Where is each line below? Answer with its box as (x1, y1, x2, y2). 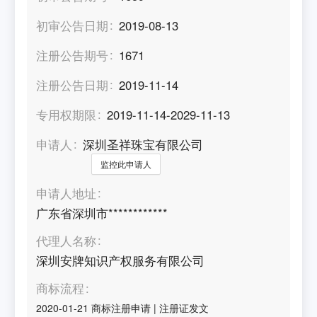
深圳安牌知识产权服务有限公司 (36, 252, 205, 270)
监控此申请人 (100, 157, 152, 170)
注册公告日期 (36, 76, 109, 93)
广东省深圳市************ (36, 204, 168, 221)
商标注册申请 (91, 300, 151, 315)
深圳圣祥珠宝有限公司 (83, 135, 204, 153)
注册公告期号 (36, 46, 109, 64)
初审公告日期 (36, 16, 109, 34)
